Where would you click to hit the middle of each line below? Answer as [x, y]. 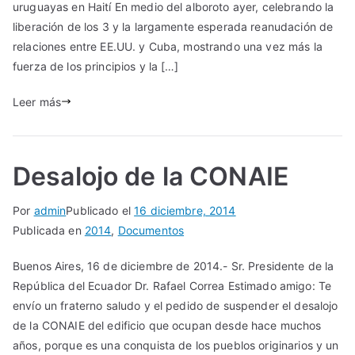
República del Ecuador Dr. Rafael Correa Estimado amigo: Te [172, 285]
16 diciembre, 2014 [185, 210]
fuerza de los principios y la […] [96, 66]
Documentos [151, 230]
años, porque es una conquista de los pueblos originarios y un [176, 345]
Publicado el [100, 210]
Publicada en [49, 230]
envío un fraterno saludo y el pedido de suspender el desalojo [176, 305]
